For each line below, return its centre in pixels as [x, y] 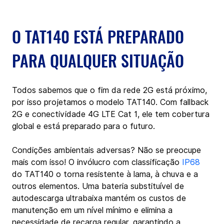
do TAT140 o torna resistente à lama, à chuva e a [106, 174]
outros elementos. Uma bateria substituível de [99, 186]
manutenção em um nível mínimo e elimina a [93, 210]
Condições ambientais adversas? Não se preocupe [108, 150]
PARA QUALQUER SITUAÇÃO [98, 60]
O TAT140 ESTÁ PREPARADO [100, 36]
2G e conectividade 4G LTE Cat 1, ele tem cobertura [112, 114]
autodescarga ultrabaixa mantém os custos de [100, 198]
